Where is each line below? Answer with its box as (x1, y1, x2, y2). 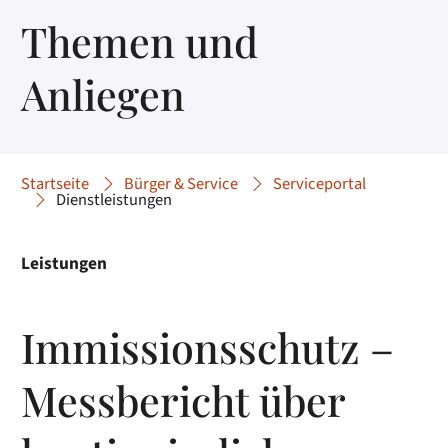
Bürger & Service (124, 172, 239, 197)
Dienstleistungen (56, 188, 173, 213)
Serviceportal (273, 172, 367, 197)
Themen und (21, 12, 259, 68)
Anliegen (21, 65, 186, 121)
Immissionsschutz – (21, 318, 395, 374)
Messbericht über (21, 371, 346, 427)
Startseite (21, 172, 90, 197)
